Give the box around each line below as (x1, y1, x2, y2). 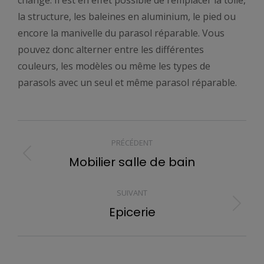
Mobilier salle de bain (69, 153, 195, 170)
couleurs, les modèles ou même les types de (18, 59, 210, 72)
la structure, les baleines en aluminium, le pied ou (18, 9, 236, 23)
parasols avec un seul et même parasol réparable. (18, 75, 237, 89)
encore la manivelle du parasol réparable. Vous (18, 26, 225, 39)
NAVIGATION (17, 118, 139, 147)
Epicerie (108, 203, 156, 220)
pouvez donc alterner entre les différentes (18, 42, 204, 56)
